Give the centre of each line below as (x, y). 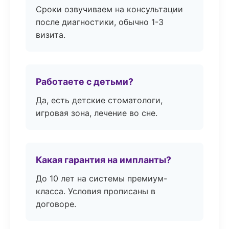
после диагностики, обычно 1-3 (100, 22)
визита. (51, 35)
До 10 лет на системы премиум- (101, 178)
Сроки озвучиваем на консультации (109, 9)
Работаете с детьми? (85, 82)
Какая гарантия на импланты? (104, 160)
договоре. (56, 204)
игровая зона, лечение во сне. (97, 113)
